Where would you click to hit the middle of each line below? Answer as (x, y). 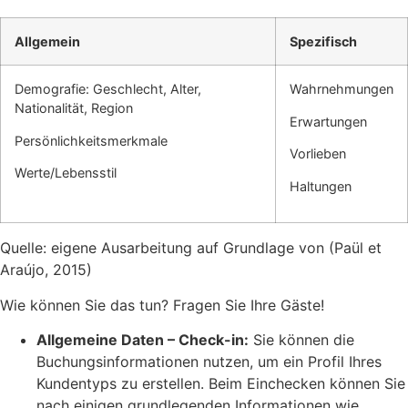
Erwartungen (328, 121)
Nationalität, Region (74, 108)
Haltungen (321, 186)
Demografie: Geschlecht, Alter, (108, 89)
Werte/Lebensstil (66, 173)
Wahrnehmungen (342, 89)
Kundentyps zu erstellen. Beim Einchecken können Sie (221, 384)
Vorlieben (318, 154)
